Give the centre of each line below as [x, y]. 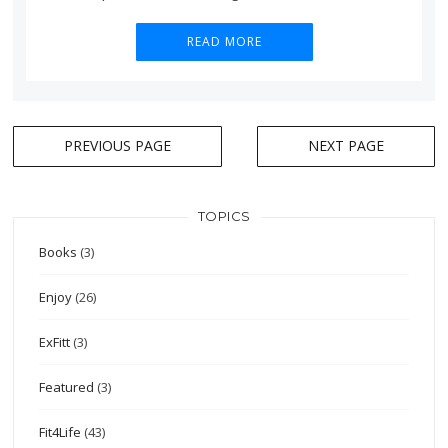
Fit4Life [60, 431]
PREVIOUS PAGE [118, 146]
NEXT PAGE [345, 146]
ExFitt [55, 341]
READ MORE [224, 41]
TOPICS [224, 215]
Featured [67, 386]
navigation [76, 158]
